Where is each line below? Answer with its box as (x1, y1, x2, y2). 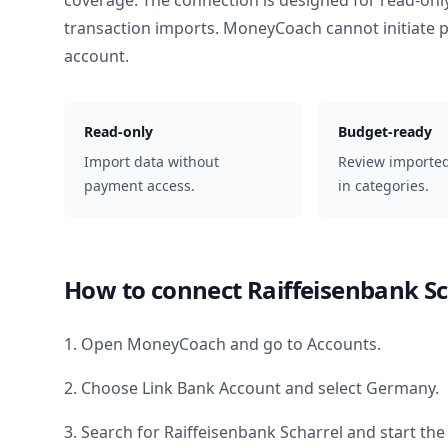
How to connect (64, 273, 247, 306)
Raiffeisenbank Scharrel (164, 421, 343, 443)
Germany (366, 377, 435, 399)
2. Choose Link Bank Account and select (64, 377, 366, 399)
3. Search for (64, 421, 164, 443)
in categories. (337, 176, 429, 195)
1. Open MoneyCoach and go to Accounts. (64, 333, 381, 355)
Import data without (84, 152, 219, 171)
